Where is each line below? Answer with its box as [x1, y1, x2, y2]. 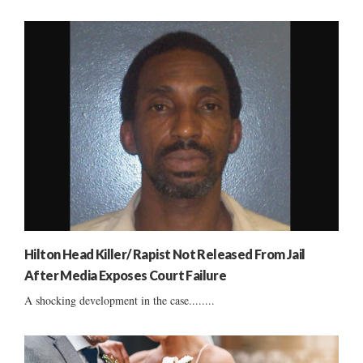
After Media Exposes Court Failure [24, 267, 227, 283]
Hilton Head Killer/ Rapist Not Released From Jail [24, 246, 305, 262]
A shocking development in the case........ [24, 292, 215, 308]
